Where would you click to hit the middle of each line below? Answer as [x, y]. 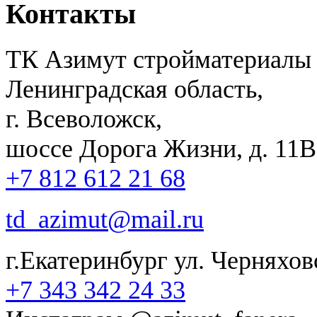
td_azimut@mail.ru [105, 219]
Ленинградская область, [134, 89]
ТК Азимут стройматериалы [158, 59]
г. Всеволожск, [84, 119]
